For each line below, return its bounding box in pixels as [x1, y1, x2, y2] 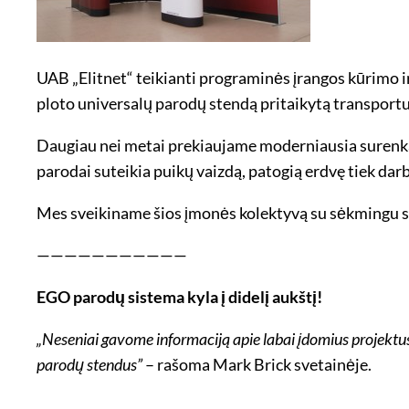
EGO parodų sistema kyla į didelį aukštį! [37, 286, 322, 307]
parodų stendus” [37, 353, 142, 374]
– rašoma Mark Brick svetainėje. [142, 353, 372, 374]
